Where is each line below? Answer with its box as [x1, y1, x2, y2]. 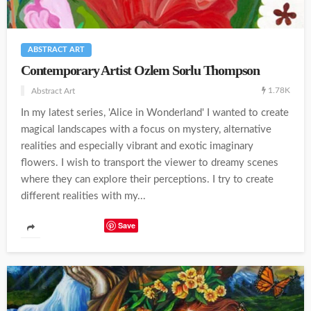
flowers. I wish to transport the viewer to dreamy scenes [21, 157, 278, 168]
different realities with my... [21, 190, 146, 201]
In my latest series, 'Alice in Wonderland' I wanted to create [21, 107, 289, 118]
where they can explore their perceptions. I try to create [21, 174, 274, 185]
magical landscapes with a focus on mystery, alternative [21, 124, 271, 135]
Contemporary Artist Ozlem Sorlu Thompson [21, 62, 260, 78]
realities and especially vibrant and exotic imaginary [21, 140, 253, 151]
